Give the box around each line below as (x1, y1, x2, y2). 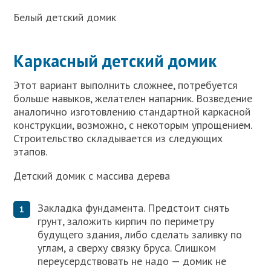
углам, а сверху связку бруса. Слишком (38, 240, 217, 255)
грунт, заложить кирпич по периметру (38, 214, 215, 228)
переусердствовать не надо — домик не (38, 253, 227, 268)
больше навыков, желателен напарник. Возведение (13, 91, 253, 106)
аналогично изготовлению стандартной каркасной (13, 105, 251, 119)
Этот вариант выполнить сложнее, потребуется (13, 78, 238, 93)
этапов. (13, 145, 48, 159)
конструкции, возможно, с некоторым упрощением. (13, 118, 252, 132)
